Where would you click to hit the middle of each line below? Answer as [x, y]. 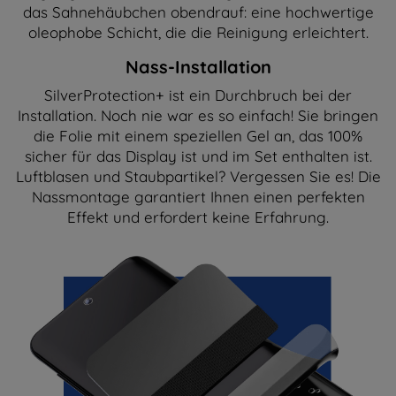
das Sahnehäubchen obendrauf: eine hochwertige [198, 11]
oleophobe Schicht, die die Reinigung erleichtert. [198, 32]
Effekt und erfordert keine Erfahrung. [198, 217]
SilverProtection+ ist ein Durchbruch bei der [198, 95]
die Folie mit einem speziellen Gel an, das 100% [198, 135]
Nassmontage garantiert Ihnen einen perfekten [198, 196]
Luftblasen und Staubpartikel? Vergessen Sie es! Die [198, 176]
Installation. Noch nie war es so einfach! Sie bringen [198, 115]
